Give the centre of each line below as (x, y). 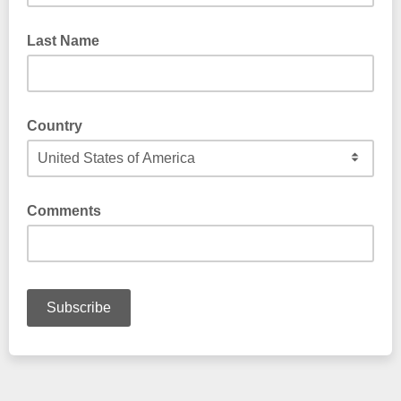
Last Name (63, 41)
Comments (64, 211)
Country (55, 126)
